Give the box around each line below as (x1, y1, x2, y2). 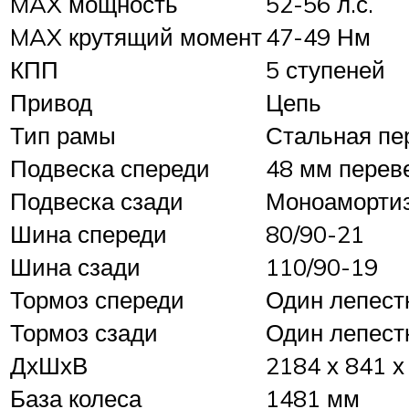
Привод (10, 87, 92, 117)
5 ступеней (266, 54, 385, 84)
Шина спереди (10, 218, 167, 248)
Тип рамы (10, 120, 116, 150)
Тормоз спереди (10, 284, 184, 314)
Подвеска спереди (10, 152, 210, 183)
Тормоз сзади (10, 317, 158, 347)
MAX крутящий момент (10, 21, 262, 51)
